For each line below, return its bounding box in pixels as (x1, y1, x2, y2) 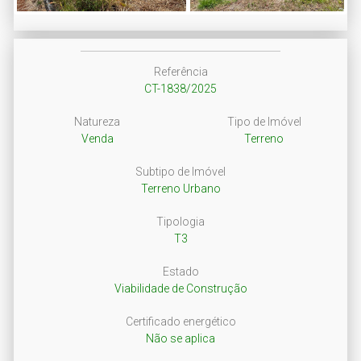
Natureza (74, 114, 120, 128)
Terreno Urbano (140, 181, 221, 195)
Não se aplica (146, 331, 215, 345)
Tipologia (156, 214, 205, 228)
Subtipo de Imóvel (135, 164, 226, 178)
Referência (153, 64, 208, 78)
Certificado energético (125, 314, 236, 328)
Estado (162, 264, 199, 278)
